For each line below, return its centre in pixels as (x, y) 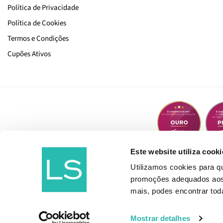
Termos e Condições (38, 38)
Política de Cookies (37, 23)
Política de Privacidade (43, 7)
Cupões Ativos (29, 54)
